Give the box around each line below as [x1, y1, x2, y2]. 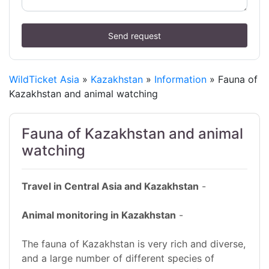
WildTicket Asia [9, 73, 79, 86]
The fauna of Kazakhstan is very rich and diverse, [22, 238, 246, 250]
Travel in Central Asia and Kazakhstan [22, 180, 199, 193]
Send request [108, 30, 161, 41]
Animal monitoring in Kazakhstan [22, 209, 176, 222]
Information [154, 73, 207, 86]
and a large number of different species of [22, 252, 214, 265]
